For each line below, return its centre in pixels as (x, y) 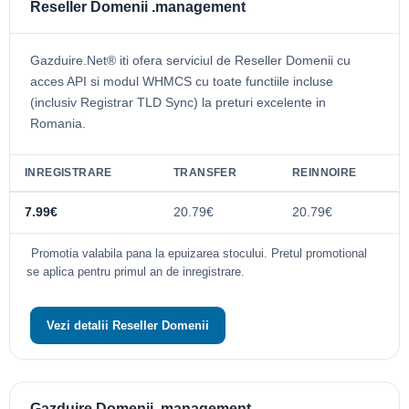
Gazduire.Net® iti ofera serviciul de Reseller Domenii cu (190, 60)
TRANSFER (205, 172)
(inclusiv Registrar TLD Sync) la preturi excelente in (178, 102)
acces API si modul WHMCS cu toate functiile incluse (182, 81)
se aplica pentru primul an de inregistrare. (136, 271)
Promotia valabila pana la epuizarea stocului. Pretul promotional (199, 253)
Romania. (58, 123)
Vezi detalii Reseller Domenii (128, 325)
